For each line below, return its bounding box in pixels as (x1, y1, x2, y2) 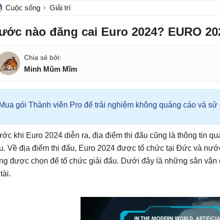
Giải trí (50, 3, 71, 12)
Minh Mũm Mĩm (24, 65, 77, 73)
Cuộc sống (5, 3, 40, 12)
